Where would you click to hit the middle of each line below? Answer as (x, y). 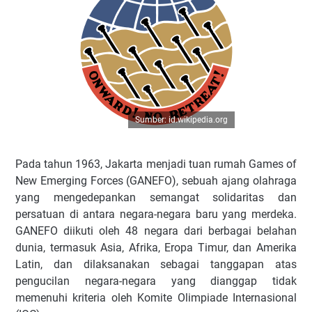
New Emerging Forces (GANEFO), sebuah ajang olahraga (156, 181)
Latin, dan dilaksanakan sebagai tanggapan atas (156, 265)
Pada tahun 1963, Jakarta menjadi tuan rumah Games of (156, 164)
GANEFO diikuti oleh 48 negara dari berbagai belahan (156, 231)
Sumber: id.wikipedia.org (181, 120)
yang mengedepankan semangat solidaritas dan (156, 198)
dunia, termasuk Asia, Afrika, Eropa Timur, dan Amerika (156, 248)
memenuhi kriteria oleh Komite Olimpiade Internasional (156, 298)
